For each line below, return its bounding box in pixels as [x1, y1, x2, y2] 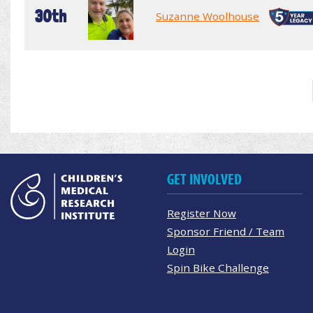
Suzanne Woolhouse [156, 8, 259, 23]
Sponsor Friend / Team [167, 224, 284, 238]
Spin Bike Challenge [167, 260, 269, 275]
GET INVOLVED [167, 170, 242, 189]
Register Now [167, 205, 236, 220]
